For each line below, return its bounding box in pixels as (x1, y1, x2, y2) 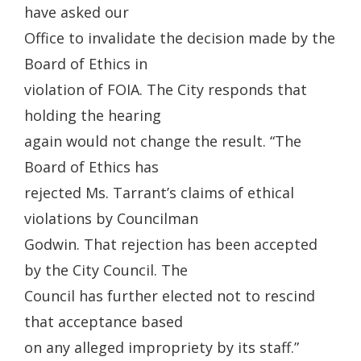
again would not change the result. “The (24, 131, 301, 151)
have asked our (24, 2, 129, 22)
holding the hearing (24, 106, 161, 125)
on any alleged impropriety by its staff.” (24, 338, 299, 357)
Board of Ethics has (24, 157, 159, 176)
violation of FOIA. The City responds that (24, 80, 307, 99)
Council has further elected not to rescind (24, 286, 315, 305)
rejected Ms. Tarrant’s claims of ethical (24, 183, 294, 202)
